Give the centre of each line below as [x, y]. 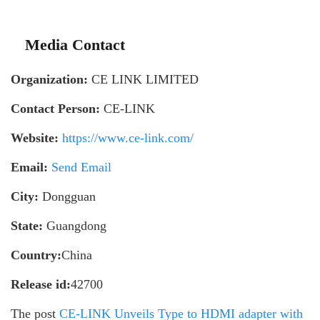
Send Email [81, 167]
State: [27, 225]
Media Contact [75, 44]
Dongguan [67, 196]
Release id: [41, 284]
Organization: [49, 79]
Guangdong [75, 225]
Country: [36, 255]
